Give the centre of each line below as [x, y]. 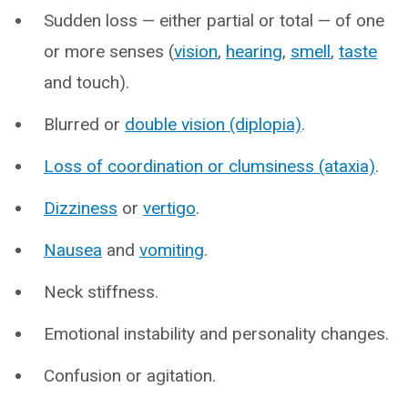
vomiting [172, 250]
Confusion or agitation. [130, 376]
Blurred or [84, 125]
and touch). [87, 83]
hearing [254, 52]
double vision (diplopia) [213, 125]
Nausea [73, 250]
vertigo [169, 209]
